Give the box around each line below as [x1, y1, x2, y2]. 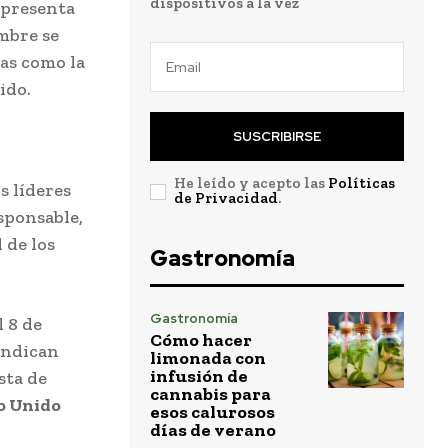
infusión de [150, 365, 248, 388]
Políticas [328, 174, 395, 193]
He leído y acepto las [174, 174, 328, 193]
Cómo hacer [150, 329, 252, 352]
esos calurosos [150, 401, 275, 424]
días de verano [150, 419, 276, 442]
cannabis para [150, 383, 271, 406]
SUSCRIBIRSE [233, 128, 321, 146]
